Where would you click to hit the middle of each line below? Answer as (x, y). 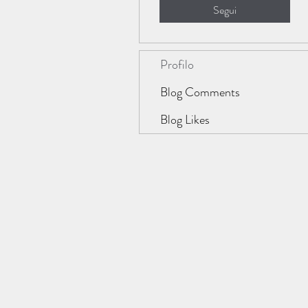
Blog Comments (200, 92)
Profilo (177, 64)
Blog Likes (185, 119)
